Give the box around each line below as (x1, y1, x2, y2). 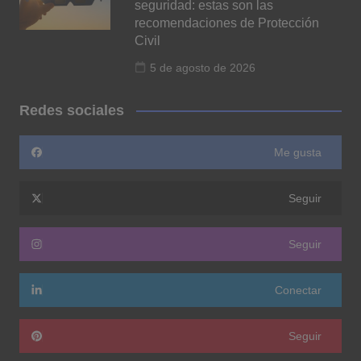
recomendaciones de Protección (135, 15, 320, 30)
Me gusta (274, 145, 322, 159)
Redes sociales (19, 102, 124, 118)
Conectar (275, 283, 322, 297)
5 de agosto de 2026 (150, 60, 256, 74)
